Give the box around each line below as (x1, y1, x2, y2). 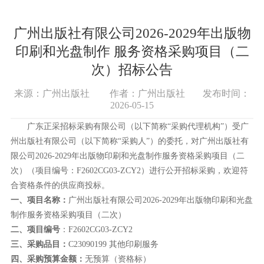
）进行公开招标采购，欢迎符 (140, 166, 248, 175)
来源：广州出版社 (14, 88, 90, 98)
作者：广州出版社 (110, 88, 185, 98)
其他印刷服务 (108, 239, 159, 249)
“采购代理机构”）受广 (167, 121, 249, 131)
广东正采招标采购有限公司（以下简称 (27, 121, 167, 131)
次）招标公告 (91, 62, 173, 78)
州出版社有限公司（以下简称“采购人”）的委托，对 (10, 136, 199, 146)
